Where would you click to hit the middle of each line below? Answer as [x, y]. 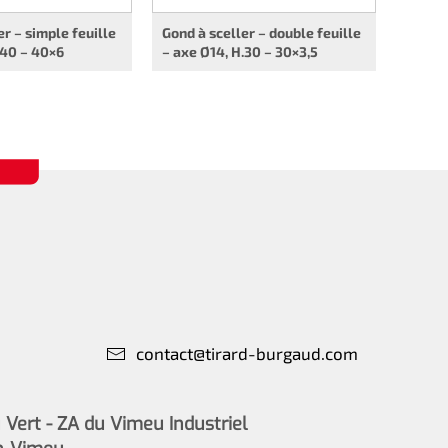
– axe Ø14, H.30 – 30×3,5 [240, 52]
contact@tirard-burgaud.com [247, 353]
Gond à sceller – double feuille [261, 33]
